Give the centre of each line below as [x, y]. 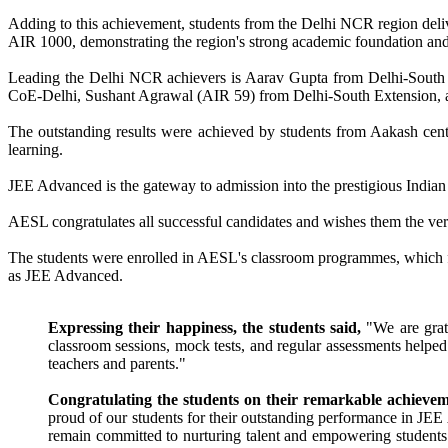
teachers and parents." [117, 363]
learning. [35, 149]
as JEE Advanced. [65, 275]
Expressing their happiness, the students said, [204, 327]
